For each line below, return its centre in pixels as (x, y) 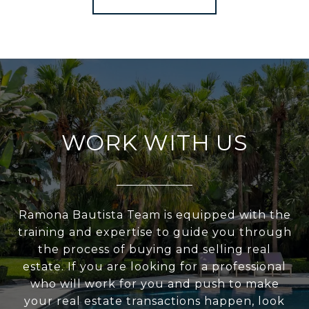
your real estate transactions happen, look (154, 301)
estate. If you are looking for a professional (154, 266)
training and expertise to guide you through (154, 232)
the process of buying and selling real (154, 249)
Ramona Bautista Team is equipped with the (154, 215)
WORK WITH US (154, 142)
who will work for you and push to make (154, 283)
